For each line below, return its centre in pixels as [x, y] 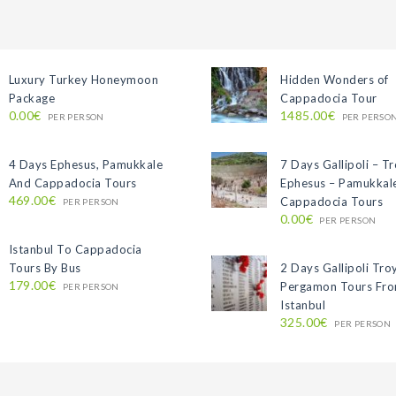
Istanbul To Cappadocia [75, 249]
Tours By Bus [45, 268]
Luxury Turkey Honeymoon [84, 80]
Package [32, 98]
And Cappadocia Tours [72, 183]
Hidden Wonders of [335, 80]
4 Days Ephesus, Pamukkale [86, 164]
